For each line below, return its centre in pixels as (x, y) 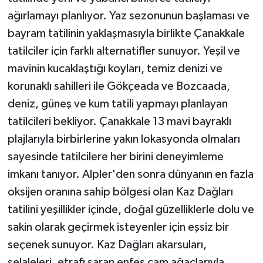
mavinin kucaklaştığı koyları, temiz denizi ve (115, 69)
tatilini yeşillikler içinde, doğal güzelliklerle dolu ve (131, 210)
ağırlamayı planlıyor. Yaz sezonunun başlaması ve (128, 16)
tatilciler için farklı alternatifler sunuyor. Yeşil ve (124, 51)
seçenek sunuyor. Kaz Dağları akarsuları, (107, 245)
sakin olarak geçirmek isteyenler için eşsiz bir (118, 227)
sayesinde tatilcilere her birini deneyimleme (115, 157)
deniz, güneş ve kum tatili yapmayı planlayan (117, 104)
